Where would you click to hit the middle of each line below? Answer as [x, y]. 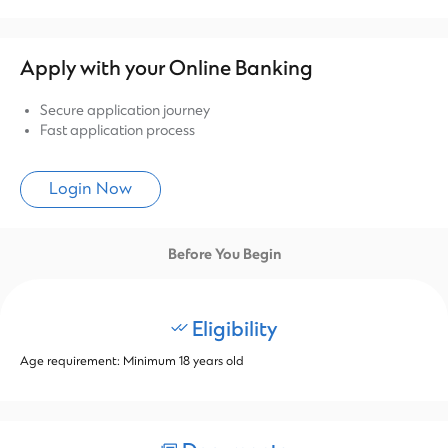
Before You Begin [224, 255]
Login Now [90, 189]
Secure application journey [125, 111]
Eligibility [232, 330]
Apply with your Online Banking [166, 69]
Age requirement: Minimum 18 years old [132, 361]
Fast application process [117, 131]
